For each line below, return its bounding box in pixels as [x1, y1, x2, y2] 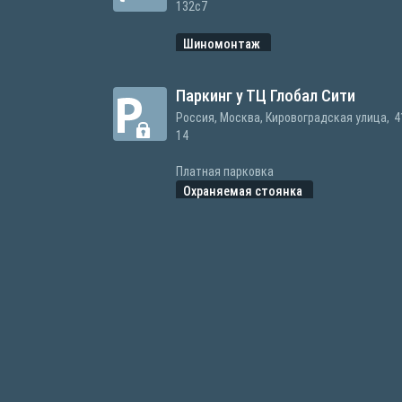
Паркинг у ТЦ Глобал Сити [176, 86, 355, 105]
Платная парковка [176, 164, 274, 179]
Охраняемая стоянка [183, 183, 306, 198]
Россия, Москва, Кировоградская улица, [176, 110, 389, 125]
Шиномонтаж [183, 36, 264, 51]
